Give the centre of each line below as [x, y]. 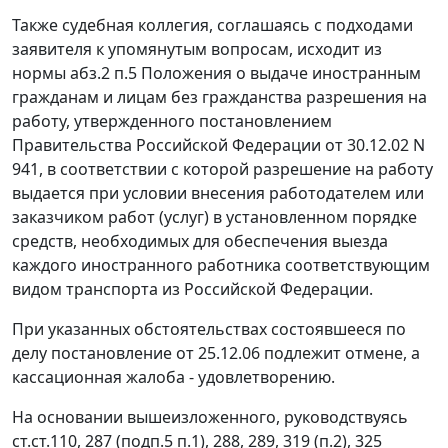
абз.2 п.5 [103, 73]
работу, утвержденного [105, 121]
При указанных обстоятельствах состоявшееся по [209, 329]
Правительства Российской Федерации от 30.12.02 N [218, 145]
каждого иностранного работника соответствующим [221, 265]
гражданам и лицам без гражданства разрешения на [219, 97]
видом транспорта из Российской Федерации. [192, 289]
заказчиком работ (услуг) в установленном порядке [214, 217]
